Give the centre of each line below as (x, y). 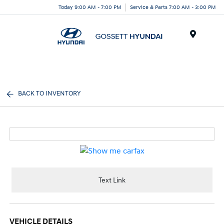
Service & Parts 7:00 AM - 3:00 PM (173, 7)
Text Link (112, 180)
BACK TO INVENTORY (49, 93)
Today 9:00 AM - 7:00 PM (90, 7)
